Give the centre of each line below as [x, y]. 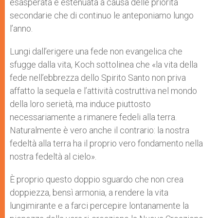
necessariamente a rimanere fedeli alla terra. [93, 117]
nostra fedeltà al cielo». [53, 156]
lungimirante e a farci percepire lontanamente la [99, 206]
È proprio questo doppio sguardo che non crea [97, 179]
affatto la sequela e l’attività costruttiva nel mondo [103, 91]
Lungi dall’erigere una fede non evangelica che [96, 51]
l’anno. [21, 28]
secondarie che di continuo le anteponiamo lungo [102, 15]
